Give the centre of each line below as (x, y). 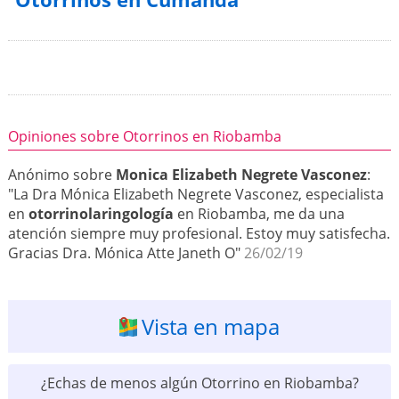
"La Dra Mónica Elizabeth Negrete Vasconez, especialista (195, 195)
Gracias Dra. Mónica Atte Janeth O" (126, 253)
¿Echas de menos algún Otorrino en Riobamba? (199, 383)
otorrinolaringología (101, 214)
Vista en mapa (210, 327)
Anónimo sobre (61, 175)
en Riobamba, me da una (259, 214)
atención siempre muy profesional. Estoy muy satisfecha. (199, 234)
